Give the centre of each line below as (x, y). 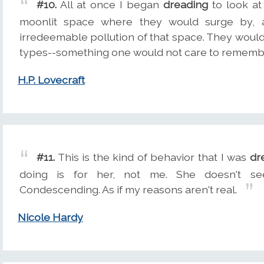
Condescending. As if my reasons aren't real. (128, 190)
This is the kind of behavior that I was (152, 157)
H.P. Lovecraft (51, 80)
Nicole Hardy (50, 217)
